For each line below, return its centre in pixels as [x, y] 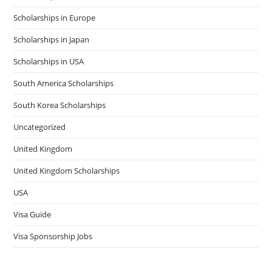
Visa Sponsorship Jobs [53, 236]
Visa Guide [32, 214]
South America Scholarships [64, 83]
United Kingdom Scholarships [67, 171]
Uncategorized [40, 127]
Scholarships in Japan [52, 39]
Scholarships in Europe [55, 18]
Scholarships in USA [49, 61]
